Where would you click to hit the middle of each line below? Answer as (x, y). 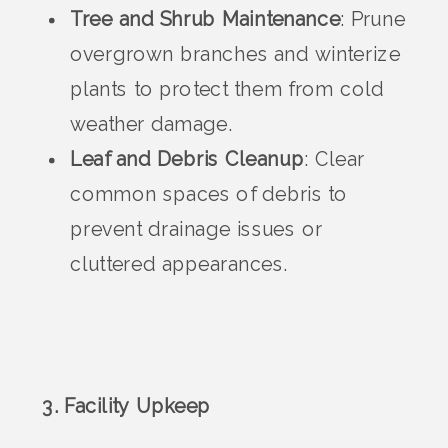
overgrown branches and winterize (235, 55)
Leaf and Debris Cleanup (187, 160)
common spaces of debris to (209, 195)
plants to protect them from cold (227, 90)
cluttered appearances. (179, 265)
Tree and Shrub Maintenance (205, 20)
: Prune (373, 20)
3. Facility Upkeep (126, 406)
